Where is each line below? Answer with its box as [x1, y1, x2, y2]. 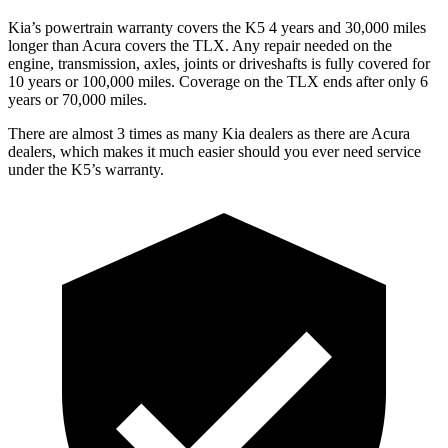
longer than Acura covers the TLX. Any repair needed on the [8, 36, 392, 54]
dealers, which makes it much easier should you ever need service [8, 142, 421, 160]
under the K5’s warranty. [8, 160, 164, 178]
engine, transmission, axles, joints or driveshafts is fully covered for [8, 54, 430, 72]
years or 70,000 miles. [8, 90, 147, 108]
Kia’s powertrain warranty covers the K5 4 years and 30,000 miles [8, 18, 426, 36]
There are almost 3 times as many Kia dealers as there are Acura [8, 124, 410, 142]
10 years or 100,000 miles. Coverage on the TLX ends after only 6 [8, 72, 428, 90]
